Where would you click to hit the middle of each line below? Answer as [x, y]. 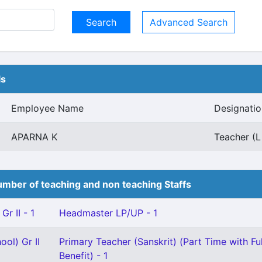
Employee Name [47, 108]
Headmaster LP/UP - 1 [108, 213]
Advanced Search [189, 22]
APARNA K [34, 137]
